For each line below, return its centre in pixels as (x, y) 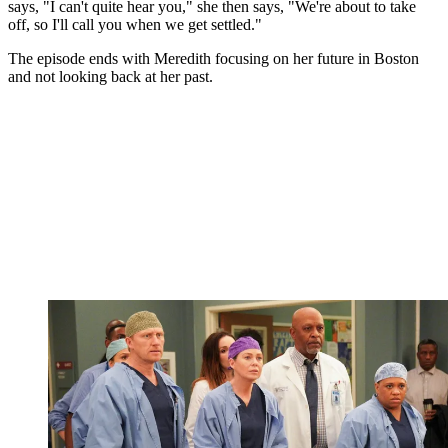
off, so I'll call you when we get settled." (135, 25)
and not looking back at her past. (110, 77)
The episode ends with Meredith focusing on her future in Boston (213, 59)
